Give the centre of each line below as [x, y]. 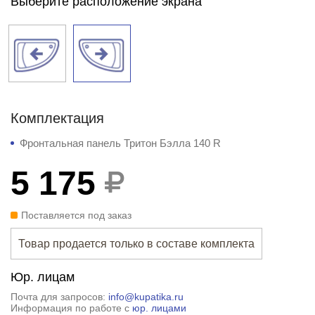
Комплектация [57, 118]
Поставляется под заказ [76, 215]
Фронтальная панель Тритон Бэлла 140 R [120, 143]
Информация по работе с [71, 308]
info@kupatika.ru [146, 296]
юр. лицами [159, 308]
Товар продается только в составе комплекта [136, 243]
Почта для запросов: [59, 296]
